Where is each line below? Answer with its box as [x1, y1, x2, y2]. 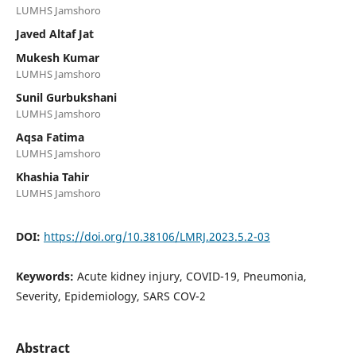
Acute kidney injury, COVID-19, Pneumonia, [76, 268, 307, 284]
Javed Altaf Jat [15, 25, 94, 41]
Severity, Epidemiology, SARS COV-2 [15, 288, 206, 304]
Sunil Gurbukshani [15, 89, 117, 105]
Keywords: [15, 268, 77, 284]
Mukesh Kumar [15, 49, 99, 65]
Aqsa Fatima [15, 129, 84, 145]
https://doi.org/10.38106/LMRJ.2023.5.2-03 [43, 228, 270, 244]
